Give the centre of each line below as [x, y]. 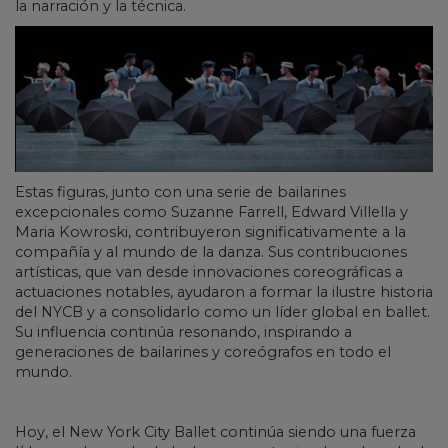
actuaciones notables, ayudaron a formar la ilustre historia [224, 291]
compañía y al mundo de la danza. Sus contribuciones [211, 251]
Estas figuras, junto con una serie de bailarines [180, 191]
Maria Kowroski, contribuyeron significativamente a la [210, 231]
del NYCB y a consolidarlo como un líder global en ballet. [222, 311]
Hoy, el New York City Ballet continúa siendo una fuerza [215, 431]
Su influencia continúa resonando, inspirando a [183, 331]
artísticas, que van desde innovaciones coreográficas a [209, 271]
